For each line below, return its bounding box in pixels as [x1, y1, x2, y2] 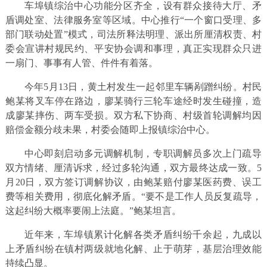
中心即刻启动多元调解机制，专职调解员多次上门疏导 [24, 148, 262, 159]
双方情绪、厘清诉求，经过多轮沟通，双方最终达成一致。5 [5, 162, 262, 173]
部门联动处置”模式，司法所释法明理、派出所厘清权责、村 [5, 29, 262, 39]
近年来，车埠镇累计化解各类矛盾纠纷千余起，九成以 [24, 229, 262, 240]
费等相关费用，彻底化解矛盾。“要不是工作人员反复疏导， [5, 191, 262, 201]
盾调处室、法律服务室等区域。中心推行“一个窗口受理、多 [5, 14, 262, 25]
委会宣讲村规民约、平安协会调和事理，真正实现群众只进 [5, 43, 262, 54]
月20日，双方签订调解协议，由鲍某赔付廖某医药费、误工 [5, 176, 262, 187]
